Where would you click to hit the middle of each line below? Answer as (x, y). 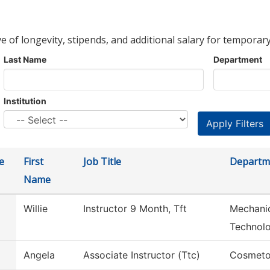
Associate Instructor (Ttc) (142, 255)
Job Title (102, 162)
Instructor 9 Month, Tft (135, 209)
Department (238, 60)
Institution (25, 101)
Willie (36, 209)
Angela (39, 255)
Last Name (25, 60)
